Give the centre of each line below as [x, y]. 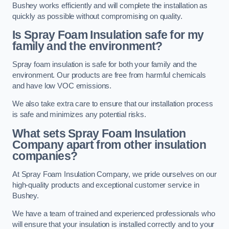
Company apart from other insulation [109, 144]
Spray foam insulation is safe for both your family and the [105, 64]
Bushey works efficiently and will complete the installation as [110, 5]
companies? [45, 156]
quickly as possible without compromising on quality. [97, 16]
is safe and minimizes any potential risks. [79, 115]
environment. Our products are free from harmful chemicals [109, 75]
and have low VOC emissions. [62, 86]
